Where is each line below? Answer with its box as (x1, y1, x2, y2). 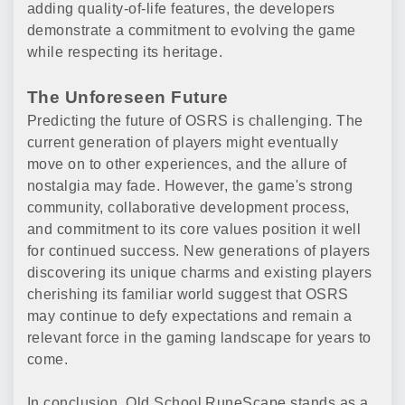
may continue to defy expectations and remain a (27, 308, 353, 325)
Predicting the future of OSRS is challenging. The (27, 113, 363, 129)
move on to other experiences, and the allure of (27, 156, 347, 173)
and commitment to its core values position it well (27, 221, 362, 238)
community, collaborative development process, (27, 200, 350, 216)
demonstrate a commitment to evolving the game (27, 23, 356, 39)
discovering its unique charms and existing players (27, 265, 372, 281)
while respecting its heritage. (27, 44, 223, 61)
